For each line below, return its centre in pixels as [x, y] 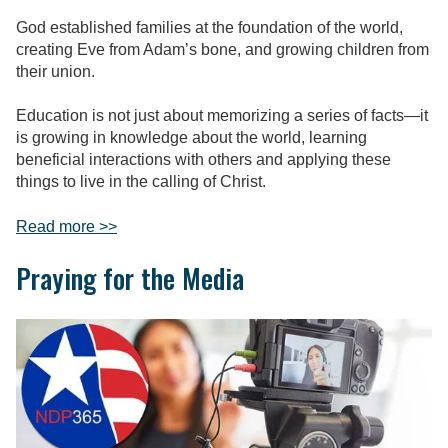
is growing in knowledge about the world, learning [191, 138]
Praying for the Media [130, 278]
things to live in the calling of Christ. [141, 182]
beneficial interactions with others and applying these [203, 160]
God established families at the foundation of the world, [209, 27]
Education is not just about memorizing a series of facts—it [222, 116]
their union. [55, 71]
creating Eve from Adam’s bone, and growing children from [222, 49]
